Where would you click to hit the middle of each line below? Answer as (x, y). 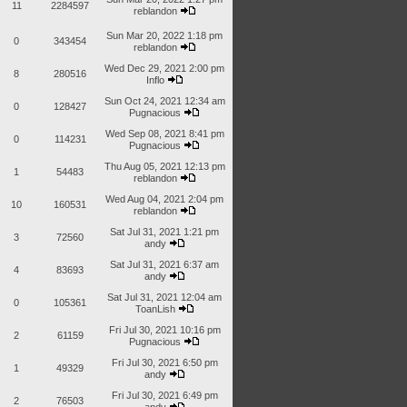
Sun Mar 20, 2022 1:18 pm (164, 35)
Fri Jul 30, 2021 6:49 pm (164, 395)
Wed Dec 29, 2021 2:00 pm (164, 68)
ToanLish (155, 309)
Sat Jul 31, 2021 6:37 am (164, 264)
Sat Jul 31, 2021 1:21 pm (164, 232)
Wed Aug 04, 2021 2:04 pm (164, 199)
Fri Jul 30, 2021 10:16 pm (164, 330)
